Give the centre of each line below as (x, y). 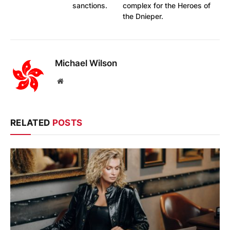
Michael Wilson (86, 63)
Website (74, 80)
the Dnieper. (143, 16)
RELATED (31, 122)
